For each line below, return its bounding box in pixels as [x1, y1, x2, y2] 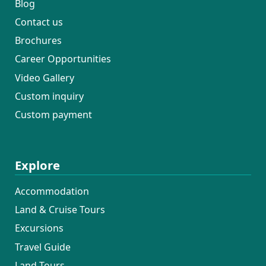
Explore [14, 156, 60, 173]
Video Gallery [14, 71, 74, 84]
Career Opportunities [14, 52, 111, 66]
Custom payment [14, 108, 92, 122]
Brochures [14, 34, 62, 47]
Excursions [14, 221, 64, 235]
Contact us [14, 15, 63, 28]
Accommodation [14, 184, 89, 198]
